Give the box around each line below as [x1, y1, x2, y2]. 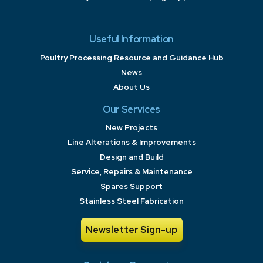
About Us [113, 82, 150, 92]
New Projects [106, 123, 157, 133]
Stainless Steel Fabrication [79, 196, 184, 207]
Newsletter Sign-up [86, 223, 177, 236]
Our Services [102, 103, 161, 116]
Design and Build [99, 152, 164, 163]
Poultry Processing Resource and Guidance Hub [39, 52, 224, 63]
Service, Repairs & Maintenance [70, 167, 193, 177]
